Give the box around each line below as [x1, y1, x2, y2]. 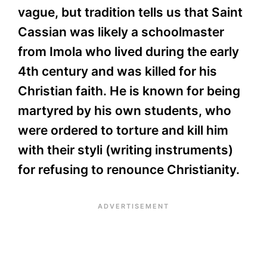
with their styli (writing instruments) [18, 142, 233, 158]
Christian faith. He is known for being [18, 83, 240, 99]
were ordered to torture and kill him [18, 123, 228, 138]
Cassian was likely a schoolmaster [18, 24, 224, 40]
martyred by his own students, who [18, 103, 231, 119]
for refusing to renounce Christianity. [18, 162, 240, 178]
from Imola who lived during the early [18, 44, 239, 60]
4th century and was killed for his [18, 64, 217, 79]
